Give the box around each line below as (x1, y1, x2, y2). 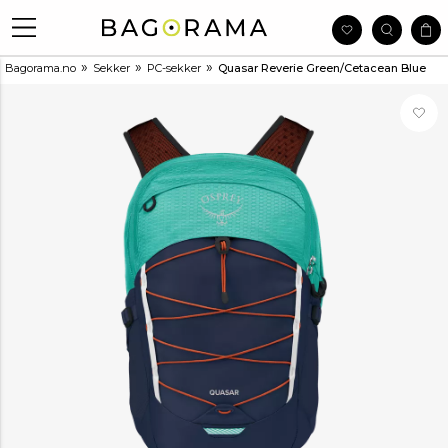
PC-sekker (147, 61, 201, 75)
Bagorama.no (5, 61, 76, 75)
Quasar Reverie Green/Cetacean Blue (218, 61, 426, 75)
